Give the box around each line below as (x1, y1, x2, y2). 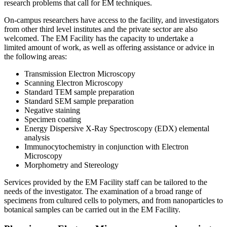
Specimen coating (24, 115, 81, 124)
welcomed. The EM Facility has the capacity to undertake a (4, 33, 194, 43)
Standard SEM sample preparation (24, 96, 134, 105)
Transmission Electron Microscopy (24, 69, 135, 78)
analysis (24, 133, 50, 142)
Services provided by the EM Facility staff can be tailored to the (4, 177, 207, 186)
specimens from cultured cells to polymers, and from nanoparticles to (4, 196, 223, 205)
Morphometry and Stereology (24, 160, 119, 169)
